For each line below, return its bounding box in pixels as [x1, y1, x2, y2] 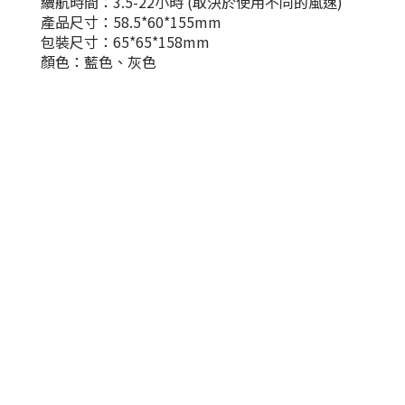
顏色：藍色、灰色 [41, 51, 156, 72]
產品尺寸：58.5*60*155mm [41, 11, 225, 33]
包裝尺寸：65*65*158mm [41, 31, 210, 52]
